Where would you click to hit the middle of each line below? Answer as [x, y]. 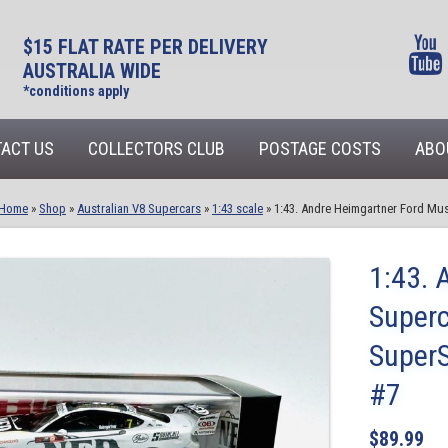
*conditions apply [75, 91]
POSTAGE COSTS [320, 148]
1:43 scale [237, 208]
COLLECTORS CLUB [156, 148]
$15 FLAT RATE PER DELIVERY [145, 47]
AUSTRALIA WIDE [91, 71]
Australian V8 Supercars [139, 208]
